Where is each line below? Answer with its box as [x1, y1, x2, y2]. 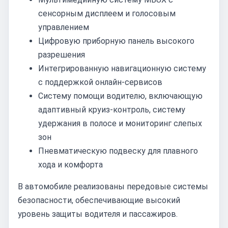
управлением [38, 22, 89, 32]
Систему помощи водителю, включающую [38, 91, 203, 101]
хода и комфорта [38, 160, 103, 169]
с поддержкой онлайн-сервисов [38, 77, 162, 87]
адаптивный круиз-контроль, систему [38, 105, 185, 115]
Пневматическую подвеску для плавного [38, 146, 198, 156]
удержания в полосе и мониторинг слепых [38, 119, 202, 128]
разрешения [38, 50, 85, 60]
